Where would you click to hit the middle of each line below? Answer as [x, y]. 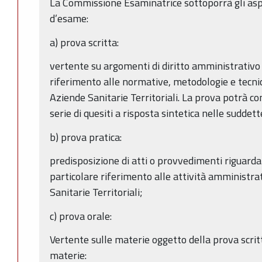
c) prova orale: [81, 216]
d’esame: [69, 19]
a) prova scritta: [84, 42]
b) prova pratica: [86, 137]
